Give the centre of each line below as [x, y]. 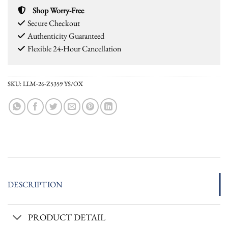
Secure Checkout [54, 23]
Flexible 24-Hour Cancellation [74, 49]
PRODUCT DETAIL [67, 217]
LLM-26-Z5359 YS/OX [53, 84]
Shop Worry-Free [58, 11]
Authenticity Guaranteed [66, 36]
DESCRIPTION [35, 185]
